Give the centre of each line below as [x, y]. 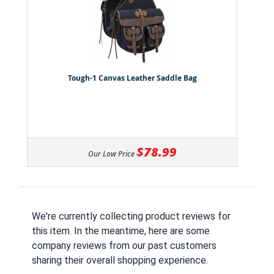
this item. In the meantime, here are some [121, 231]
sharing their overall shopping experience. [120, 261]
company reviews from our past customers [124, 246]
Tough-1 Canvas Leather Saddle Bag [132, 78]
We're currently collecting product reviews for [131, 217]
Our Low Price [111, 154]
